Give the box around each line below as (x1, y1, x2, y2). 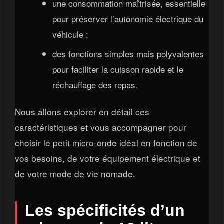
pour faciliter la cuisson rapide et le (52, 63, 183, 76)
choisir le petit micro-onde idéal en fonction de (14, 136, 197, 149)
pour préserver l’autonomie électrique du (52, 12, 203, 25)
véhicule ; (52, 28, 88, 41)
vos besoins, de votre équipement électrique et (14, 151, 200, 164)
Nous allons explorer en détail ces (14, 105, 149, 118)
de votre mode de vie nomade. (14, 167, 135, 180)
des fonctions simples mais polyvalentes (52, 47, 204, 60)
